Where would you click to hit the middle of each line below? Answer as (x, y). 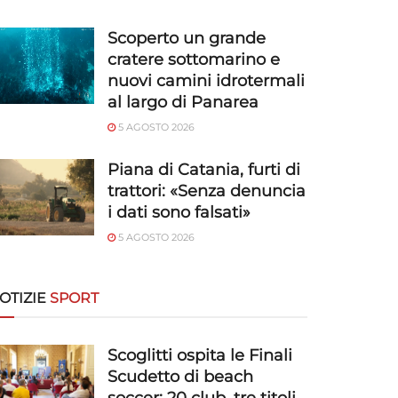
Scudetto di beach (180, 377)
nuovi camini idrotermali (206, 81)
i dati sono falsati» (179, 212)
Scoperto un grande (187, 38)
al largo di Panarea (183, 102)
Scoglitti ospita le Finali (200, 355)
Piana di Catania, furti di (204, 170)
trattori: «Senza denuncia (207, 191)
